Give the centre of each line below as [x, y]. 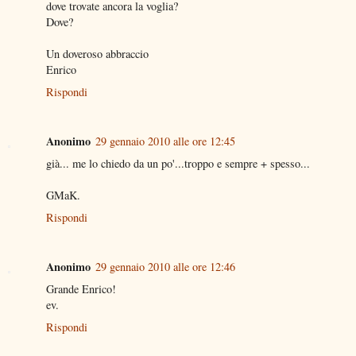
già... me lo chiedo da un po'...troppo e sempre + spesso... [178, 163]
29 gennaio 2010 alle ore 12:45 [165, 141]
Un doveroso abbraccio [97, 53]
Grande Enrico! [81, 288]
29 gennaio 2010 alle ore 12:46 [165, 266]
